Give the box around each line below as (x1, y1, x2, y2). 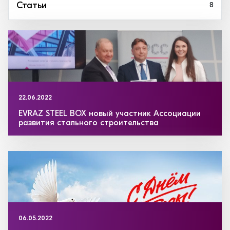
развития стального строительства (18, 119, 159, 127)
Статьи (16, 1, 47, 11)
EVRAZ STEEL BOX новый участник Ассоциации (18, 110, 201, 118)
